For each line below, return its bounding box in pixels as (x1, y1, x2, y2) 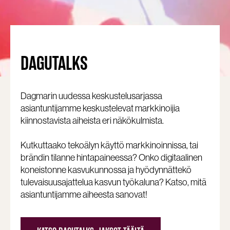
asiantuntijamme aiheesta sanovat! (21, 188, 147, 200)
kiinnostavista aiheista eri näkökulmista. (21, 114, 164, 126)
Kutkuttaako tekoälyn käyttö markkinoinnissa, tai (21, 139, 198, 151)
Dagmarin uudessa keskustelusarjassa (21, 89, 162, 102)
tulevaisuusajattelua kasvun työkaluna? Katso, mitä (21, 176, 206, 188)
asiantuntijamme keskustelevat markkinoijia (21, 102, 180, 114)
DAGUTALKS (21, 52, 88, 74)
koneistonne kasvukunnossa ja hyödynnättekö (21, 163, 191, 176)
